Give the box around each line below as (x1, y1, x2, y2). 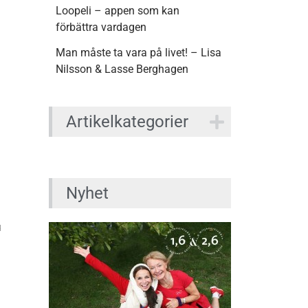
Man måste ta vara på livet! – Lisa (56, 46, 221, 60)
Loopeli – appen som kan (56, 4, 179, 18)
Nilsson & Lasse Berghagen (56, 63, 188, 76)
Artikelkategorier (66, 112, 188, 132)
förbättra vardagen (56, 21, 146, 34)
